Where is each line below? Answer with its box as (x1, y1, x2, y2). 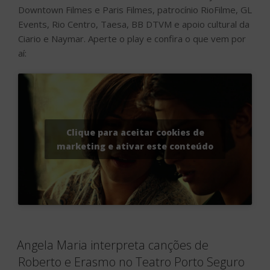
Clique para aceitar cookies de (66, 127, 204, 139)
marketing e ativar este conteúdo (57, 140, 213, 152)
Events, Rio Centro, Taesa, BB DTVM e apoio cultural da (18, 17, 250, 30)
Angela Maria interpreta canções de (17, 236, 209, 253)
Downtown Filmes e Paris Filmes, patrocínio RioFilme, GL (18, 3, 252, 16)
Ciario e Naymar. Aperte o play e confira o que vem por (18, 32, 246, 45)
